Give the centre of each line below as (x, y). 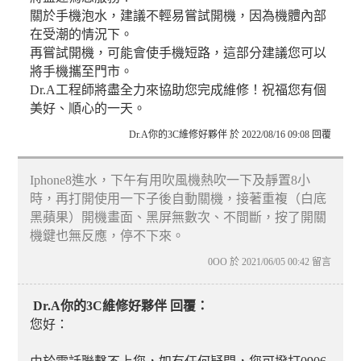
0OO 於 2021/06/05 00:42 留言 (269, 262)
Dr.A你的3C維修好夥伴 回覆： (120, 306)
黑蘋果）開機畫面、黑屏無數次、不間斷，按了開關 (178, 218)
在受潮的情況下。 (82, 35)
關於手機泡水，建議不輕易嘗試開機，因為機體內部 (178, 16)
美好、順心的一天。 (88, 109)
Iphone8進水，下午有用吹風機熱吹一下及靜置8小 (170, 180)
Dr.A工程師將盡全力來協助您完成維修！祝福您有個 (178, 90)
